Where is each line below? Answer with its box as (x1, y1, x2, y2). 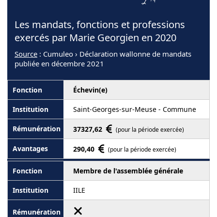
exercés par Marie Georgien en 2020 (15, 31, 176, 44)
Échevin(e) (73, 85, 108, 94)
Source (15, 48, 37, 59)
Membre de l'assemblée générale (73, 166, 183, 175)
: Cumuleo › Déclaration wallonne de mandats (37, 48, 191, 59)
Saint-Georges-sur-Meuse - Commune (73, 104, 196, 114)
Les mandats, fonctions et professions (15, 17, 185, 31)
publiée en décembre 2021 (15, 58, 104, 68)
